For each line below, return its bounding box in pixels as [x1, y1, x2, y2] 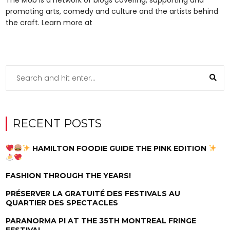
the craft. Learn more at [6, 17, 93, 28]
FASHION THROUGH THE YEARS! [6, 170, 131, 180]
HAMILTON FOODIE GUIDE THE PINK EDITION [30, 143, 208, 153]
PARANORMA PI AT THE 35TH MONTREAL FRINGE [6, 216, 197, 225]
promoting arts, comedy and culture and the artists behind [6, 6, 219, 16]
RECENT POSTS [12, 116, 102, 130]
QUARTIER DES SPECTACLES [6, 198, 119, 207]
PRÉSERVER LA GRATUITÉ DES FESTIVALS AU [6, 188, 181, 198]
